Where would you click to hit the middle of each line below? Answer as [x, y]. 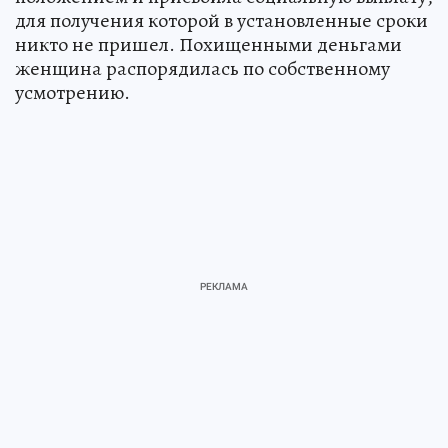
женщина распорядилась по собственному [202, 69]
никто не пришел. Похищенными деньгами [208, 45]
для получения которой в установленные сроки [221, 21]
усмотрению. [72, 93]
